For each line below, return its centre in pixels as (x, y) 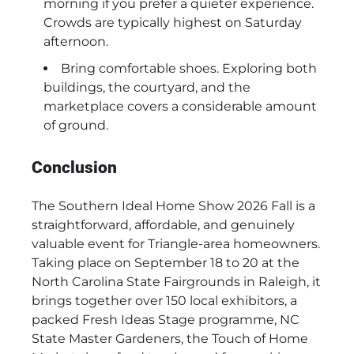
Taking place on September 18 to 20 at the (166, 262)
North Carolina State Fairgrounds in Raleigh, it (176, 281)
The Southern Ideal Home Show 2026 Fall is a (173, 205)
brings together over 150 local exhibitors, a (164, 300)
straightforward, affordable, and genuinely (163, 224)
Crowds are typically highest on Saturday (173, 23)
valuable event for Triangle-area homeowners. (176, 243)
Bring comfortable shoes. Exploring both (189, 69)
